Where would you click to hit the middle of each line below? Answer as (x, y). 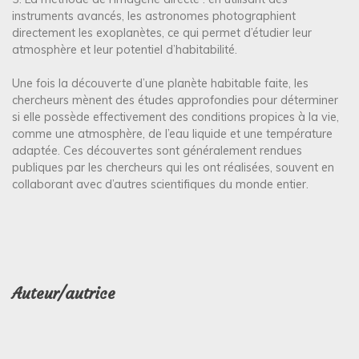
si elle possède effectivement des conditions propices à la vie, (175, 117)
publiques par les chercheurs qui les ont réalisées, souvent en (173, 168)
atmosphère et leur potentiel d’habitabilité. (125, 49)
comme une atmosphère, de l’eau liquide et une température (172, 134)
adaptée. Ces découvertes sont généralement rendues (157, 151)
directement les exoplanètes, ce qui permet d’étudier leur (162, 32)
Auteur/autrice (64, 293)
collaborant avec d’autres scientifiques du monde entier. (160, 185)
